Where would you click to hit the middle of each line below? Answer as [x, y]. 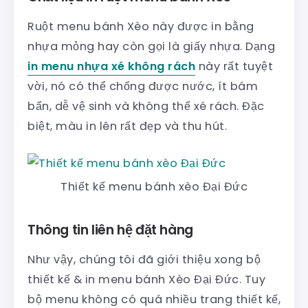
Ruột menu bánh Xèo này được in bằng [141, 26]
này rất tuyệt [234, 66]
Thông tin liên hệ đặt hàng [110, 230]
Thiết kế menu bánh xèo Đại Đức [154, 186]
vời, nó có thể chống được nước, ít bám [143, 86]
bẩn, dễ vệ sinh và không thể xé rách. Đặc [146, 106]
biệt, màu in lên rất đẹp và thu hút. [127, 126]
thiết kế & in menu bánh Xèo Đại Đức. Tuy [146, 279]
